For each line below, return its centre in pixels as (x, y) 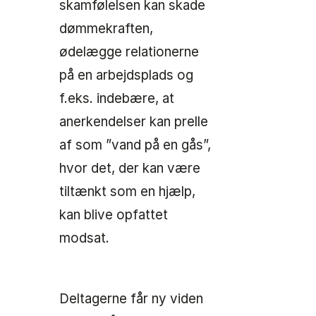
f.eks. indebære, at (117, 99)
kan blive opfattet (114, 215)
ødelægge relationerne (129, 52)
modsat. (84, 238)
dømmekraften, (106, 29)
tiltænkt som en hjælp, (127, 192)
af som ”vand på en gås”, (135, 145)
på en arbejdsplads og (126, 75)
